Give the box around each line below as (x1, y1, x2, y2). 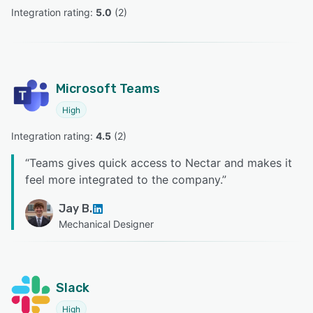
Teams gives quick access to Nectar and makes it (29, 156, 292, 170)
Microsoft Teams (56, 81, 160, 97)
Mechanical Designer (59, 218, 154, 231)
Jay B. (59, 202, 92, 216)
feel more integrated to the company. (25, 173, 222, 187)
